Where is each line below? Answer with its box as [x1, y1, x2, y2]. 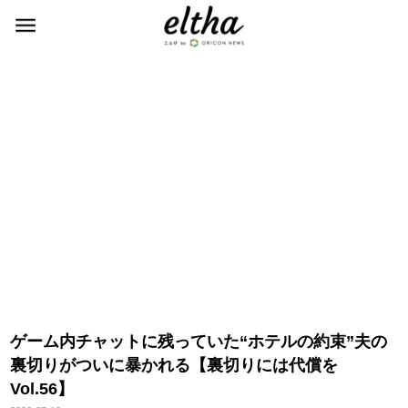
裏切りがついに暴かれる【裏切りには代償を [10, 356, 339, 374]
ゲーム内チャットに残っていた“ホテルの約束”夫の [10, 332, 388, 351]
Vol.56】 [10, 380, 75, 398]
